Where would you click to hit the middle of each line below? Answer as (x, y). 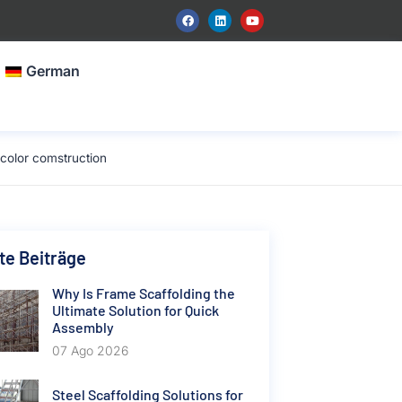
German (53, 71)
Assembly (83, 327)
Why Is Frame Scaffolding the (143, 293)
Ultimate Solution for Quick (135, 310)
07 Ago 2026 (90, 350)
